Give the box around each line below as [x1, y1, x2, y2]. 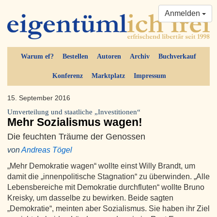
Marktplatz [91, 72, 125, 80]
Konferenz [52, 72, 83, 80]
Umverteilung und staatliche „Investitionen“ [7, 108, 140, 116]
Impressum [133, 72, 166, 80]
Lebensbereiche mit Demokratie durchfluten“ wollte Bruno [7, 183, 204, 192]
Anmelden [165, 9, 202, 17]
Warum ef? [21, 53, 54, 61]
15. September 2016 [7, 94, 72, 102]
